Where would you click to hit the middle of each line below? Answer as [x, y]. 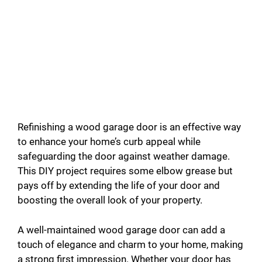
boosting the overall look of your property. [110, 200]
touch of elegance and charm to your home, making [130, 244]
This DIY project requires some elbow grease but [125, 171]
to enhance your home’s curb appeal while [109, 142]
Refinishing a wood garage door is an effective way [129, 127]
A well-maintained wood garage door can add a [121, 230]
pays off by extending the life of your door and [119, 186]
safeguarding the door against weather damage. [124, 156]
